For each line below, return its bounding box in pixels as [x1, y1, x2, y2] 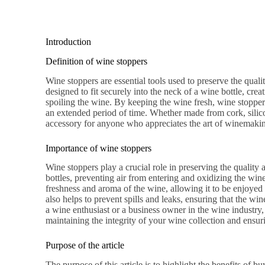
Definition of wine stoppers [46, 56, 148, 66]
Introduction [46, 37, 92, 47]
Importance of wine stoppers [46, 143, 152, 153]
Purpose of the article [46, 240, 125, 251]
